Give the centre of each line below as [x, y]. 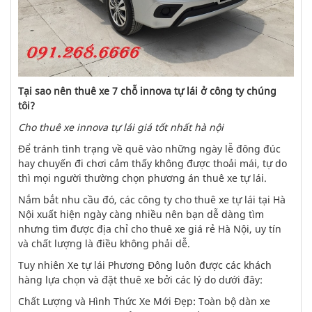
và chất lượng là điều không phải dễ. [104, 243]
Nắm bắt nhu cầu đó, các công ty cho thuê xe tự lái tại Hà [152, 200]
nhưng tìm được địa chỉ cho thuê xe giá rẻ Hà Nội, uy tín [150, 229]
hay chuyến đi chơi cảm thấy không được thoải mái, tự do [153, 163]
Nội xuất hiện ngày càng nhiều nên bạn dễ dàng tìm [141, 214]
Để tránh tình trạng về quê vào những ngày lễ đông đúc [149, 149]
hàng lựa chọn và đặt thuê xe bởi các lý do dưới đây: [140, 280]
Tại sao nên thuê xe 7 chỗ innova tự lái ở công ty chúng [147, 91]
